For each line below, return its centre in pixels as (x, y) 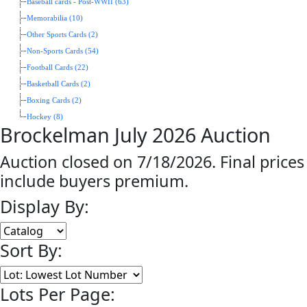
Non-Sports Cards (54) (63, 51)
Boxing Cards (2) (54, 100)
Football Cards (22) (58, 67)
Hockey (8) (45, 117)
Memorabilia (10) (55, 18)
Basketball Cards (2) (59, 84)
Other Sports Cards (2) (62, 35)
